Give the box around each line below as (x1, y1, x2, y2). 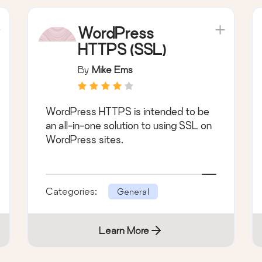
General (117, 186, 150, 196)
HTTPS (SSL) (78, 40, 167, 58)
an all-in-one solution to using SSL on (46, 119, 212, 131)
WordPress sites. (46, 133, 124, 145)
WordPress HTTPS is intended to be (46, 105, 210, 117)
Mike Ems (92, 63, 133, 75)
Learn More (98, 224, 149, 236)
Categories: (46, 185, 100, 196)
